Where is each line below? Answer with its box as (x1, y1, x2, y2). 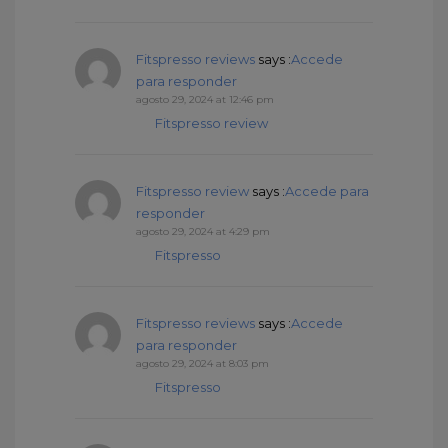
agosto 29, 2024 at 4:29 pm (136, 224, 270, 238)
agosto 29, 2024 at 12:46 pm (136, 92, 274, 106)
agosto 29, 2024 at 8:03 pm (136, 356, 269, 370)
